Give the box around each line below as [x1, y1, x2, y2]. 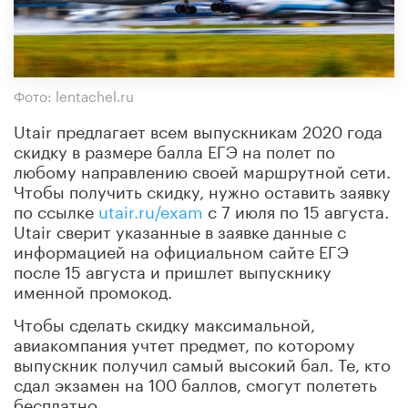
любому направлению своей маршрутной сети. [14, 156, 391, 182]
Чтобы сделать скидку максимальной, [14, 309, 315, 335]
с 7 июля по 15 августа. [203, 196, 389, 222]
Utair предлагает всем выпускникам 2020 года [14, 116, 382, 142]
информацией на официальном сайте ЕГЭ [14, 236, 349, 262]
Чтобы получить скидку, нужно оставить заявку [14, 176, 391, 202]
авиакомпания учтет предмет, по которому [14, 329, 355, 355]
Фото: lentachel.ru [14, 83, 134, 106]
